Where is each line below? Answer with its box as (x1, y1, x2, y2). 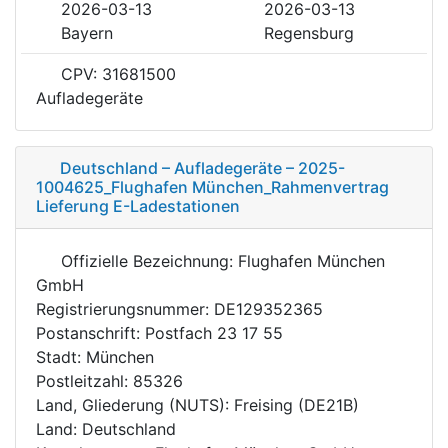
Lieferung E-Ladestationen (36, 195, 240, 216)
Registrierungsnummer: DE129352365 (36, 298, 323, 319)
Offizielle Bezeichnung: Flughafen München (56, 250, 385, 271)
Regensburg (264, 22, 354, 43)
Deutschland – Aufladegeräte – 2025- (60, 157, 345, 178)
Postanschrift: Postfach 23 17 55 (36, 322, 283, 343)
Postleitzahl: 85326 (36, 370, 183, 391)
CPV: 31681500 (56, 63, 176, 84)
